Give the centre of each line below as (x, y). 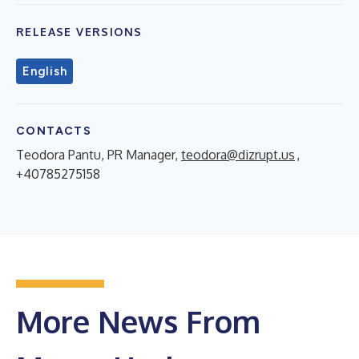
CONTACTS (54, 131)
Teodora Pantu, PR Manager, (99, 154)
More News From (138, 321)
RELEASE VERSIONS (79, 31)
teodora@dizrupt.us (238, 154)
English (45, 71)
